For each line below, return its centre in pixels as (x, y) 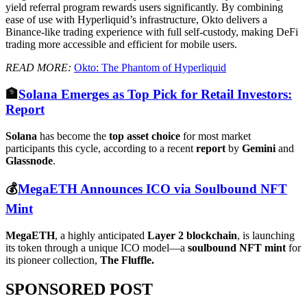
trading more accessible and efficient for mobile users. (121, 45)
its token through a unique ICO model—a (97, 247)
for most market (217, 136)
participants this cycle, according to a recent (101, 148)
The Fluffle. (127, 260)
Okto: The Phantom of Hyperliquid (150, 68)
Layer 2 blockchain (192, 235)
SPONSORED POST (79, 289)
